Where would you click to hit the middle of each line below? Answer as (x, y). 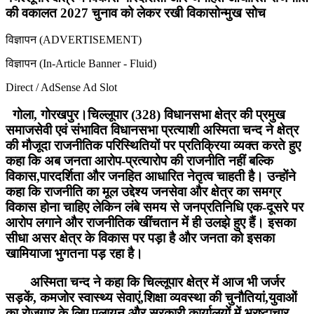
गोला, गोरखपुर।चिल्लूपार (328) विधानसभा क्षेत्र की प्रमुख (145, 114)
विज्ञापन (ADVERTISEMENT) (74, 40)
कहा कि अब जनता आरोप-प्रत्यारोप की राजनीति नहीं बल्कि (139, 161)
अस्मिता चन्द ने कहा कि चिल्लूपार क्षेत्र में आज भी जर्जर (145, 282)
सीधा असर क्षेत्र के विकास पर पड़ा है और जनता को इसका (140, 238)
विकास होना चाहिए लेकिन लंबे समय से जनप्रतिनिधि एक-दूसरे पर (155, 207)
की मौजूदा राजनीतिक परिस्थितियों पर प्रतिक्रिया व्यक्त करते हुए (153, 145)
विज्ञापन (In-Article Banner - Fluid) (81, 64)
